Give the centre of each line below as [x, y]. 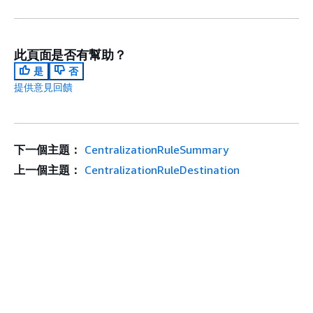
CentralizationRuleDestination [162, 169]
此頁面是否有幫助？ [70, 54]
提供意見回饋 [43, 87]
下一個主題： [48, 149]
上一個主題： [48, 169]
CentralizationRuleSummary [156, 149]
